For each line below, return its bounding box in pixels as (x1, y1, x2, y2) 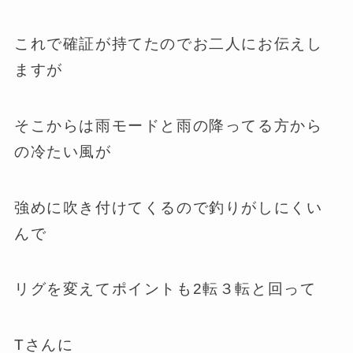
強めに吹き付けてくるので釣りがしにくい (13, 199, 323, 216)
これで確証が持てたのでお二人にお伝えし (13, 35, 323, 53)
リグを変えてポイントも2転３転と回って (13, 281, 317, 298)
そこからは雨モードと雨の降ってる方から (13, 117, 323, 135)
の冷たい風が (13, 143, 112, 161)
